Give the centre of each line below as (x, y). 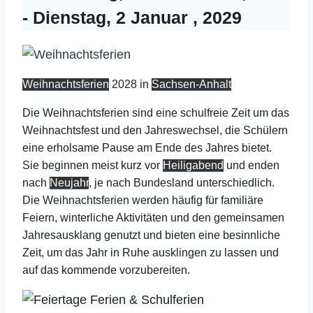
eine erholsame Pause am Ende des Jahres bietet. (147, 148)
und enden (252, 165)
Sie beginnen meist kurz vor (93, 165)
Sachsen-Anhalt (191, 84)
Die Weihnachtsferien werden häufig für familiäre (143, 200)
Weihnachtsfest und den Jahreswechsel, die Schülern (155, 130)
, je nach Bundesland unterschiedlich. (182, 183)
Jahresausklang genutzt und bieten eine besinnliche (151, 235)
